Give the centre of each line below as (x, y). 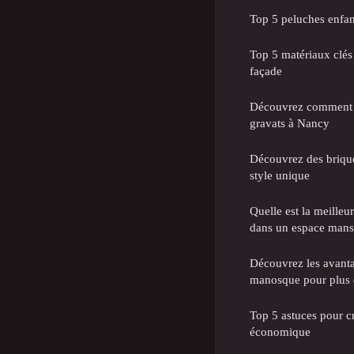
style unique (280, 175)
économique (280, 331)
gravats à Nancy (290, 122)
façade (266, 70)
